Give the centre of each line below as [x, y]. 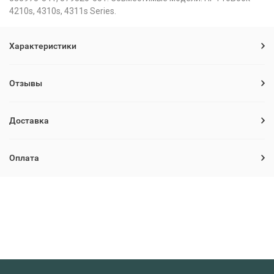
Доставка [29, 120]
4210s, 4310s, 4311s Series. [63, 11]
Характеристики [43, 46]
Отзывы [26, 83]
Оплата [24, 158]
